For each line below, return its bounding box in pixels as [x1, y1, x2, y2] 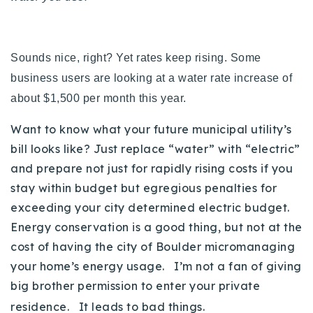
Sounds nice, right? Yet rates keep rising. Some [10, 51, 261, 64]
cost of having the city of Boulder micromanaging [10, 239, 295, 254]
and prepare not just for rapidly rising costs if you [10, 161, 293, 175]
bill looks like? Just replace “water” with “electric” [10, 141, 300, 156]
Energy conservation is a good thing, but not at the [10, 219, 303, 234]
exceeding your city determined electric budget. [10, 200, 290, 214]
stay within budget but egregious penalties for [10, 180, 277, 195]
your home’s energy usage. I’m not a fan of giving [10, 259, 302, 273]
